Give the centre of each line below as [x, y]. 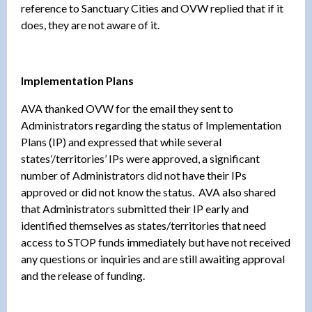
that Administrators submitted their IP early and [135, 208]
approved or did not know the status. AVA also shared [148, 192]
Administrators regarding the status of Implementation [151, 125]
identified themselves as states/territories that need [143, 225]
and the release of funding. [83, 275]
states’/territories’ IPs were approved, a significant [140, 158]
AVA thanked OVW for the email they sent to [127, 108]
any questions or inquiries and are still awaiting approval [153, 258]
